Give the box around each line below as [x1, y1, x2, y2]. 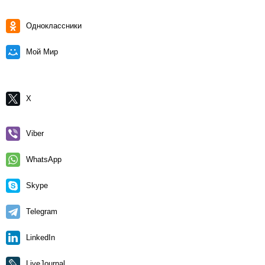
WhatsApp [26, 155, 62, 164]
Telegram [26, 207, 57, 216]
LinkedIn [26, 233, 55, 242]
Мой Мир [26, 47, 58, 56]
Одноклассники [26, 21, 82, 30]
